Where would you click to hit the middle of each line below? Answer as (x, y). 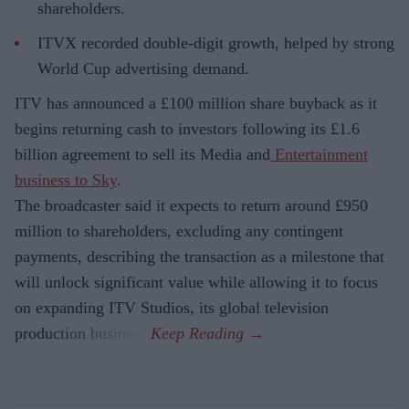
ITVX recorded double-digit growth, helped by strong (216, 43)
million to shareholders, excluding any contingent (179, 231)
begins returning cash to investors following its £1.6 (187, 129)
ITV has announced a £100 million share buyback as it (196, 104)
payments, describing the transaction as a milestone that (199, 257)
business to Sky (66, 180)
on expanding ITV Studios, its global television (172, 308)
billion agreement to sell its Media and (142, 155)
